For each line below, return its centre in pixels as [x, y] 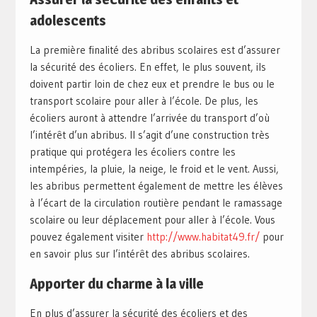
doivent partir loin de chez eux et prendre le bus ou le [152, 84]
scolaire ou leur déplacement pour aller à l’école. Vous [152, 220]
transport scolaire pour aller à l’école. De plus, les [144, 101]
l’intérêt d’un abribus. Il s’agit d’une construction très [149, 135]
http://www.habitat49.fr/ [203, 237]
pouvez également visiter [88, 237]
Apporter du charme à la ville [116, 284]
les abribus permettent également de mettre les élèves [156, 186]
